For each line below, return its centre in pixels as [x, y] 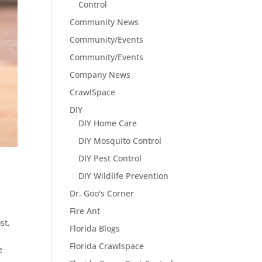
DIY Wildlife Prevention [124, 176]
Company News [100, 75]
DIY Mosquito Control [120, 141]
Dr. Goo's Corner [102, 193]
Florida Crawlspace [107, 246]
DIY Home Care [108, 123]
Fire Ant [85, 211]
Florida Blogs [95, 228]
